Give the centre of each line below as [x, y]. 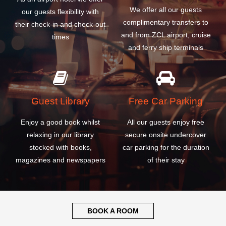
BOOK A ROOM [113, 151]
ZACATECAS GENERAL [113, 213]
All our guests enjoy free [166, 62]
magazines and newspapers [60, 100]
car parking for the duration [166, 87]
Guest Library [60, 40]
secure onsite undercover [166, 74]
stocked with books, [60, 87]
